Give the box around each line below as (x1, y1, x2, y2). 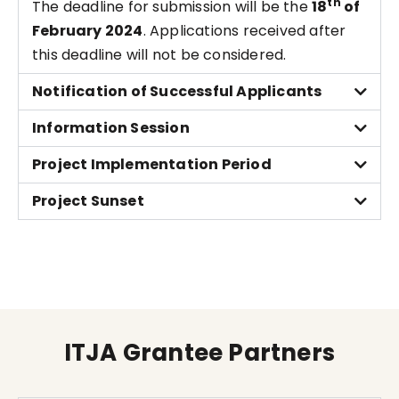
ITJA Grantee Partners (63, 337, 336, 369)
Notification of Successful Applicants (32, 81, 322, 102)
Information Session (32, 118, 190, 138)
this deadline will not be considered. (32, 45, 287, 65)
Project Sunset (32, 191, 144, 211)
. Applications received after (142, 20, 346, 41)
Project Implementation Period (32, 154, 272, 175)
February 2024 (32, 20, 143, 41)
